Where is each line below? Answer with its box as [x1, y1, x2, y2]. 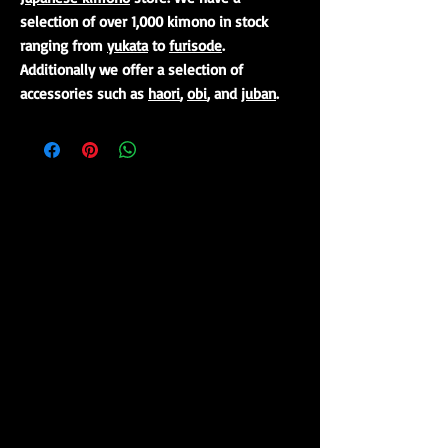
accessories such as [20, 84, 148, 103]
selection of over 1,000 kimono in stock [20, 12, 268, 31]
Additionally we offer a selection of [20, 60, 243, 79]
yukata [107, 36, 148, 55]
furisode [169, 36, 222, 55]
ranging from [20, 36, 107, 55]
